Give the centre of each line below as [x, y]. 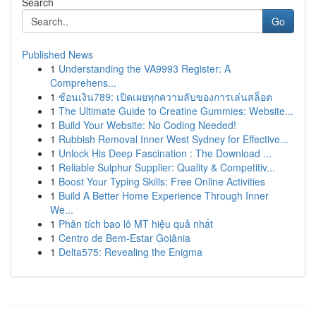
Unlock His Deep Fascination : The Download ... [165, 153]
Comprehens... [83, 83]
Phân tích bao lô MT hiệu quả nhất [136, 224]
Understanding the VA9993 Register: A [145, 68]
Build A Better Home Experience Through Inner [164, 195]
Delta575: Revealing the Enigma [130, 252]
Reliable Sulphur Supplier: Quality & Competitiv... [167, 167]
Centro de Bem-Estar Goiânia [124, 238]
